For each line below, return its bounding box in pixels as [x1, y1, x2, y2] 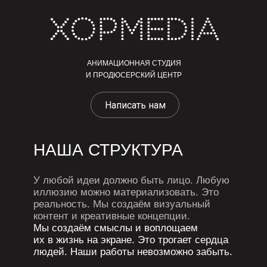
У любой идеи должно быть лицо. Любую [24, 124, 164, 133]
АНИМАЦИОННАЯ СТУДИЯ [86, 59, 181, 67]
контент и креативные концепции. [24, 150, 136, 159]
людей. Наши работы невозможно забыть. [24, 175, 166, 184]
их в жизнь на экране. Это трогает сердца [24, 167, 163, 175]
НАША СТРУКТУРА [24, 100, 131, 114]
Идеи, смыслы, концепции [60, 231, 148, 240]
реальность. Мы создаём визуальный [24, 141, 151, 150]
